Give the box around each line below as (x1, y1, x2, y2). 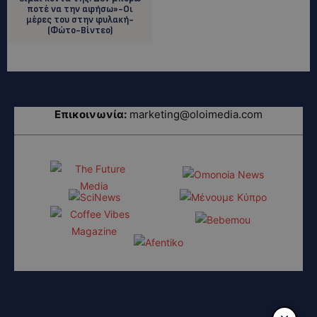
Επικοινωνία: (54, 107, 127, 121)
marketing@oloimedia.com (129, 107, 263, 121)
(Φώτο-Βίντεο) (47, 24, 113, 36)
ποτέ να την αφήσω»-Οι (27, 3, 134, 15)
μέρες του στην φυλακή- (26, 13, 134, 25)
